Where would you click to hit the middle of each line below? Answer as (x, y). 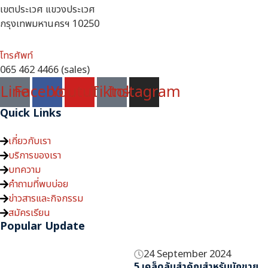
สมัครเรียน (29, 213)
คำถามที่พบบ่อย (38, 185)
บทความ (25, 170)
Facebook (47, 92)
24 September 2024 (188, 255)
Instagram (144, 92)
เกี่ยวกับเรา (30, 141)
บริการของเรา (35, 156)
